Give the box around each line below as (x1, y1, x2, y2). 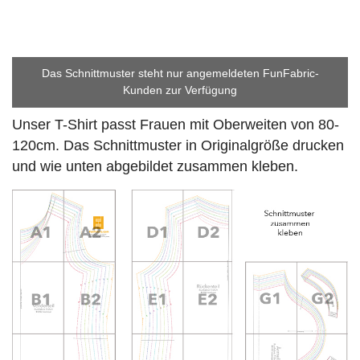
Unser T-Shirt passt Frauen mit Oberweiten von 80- (12, 116, 339, 133)
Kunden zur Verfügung (123, 84, 237, 97)
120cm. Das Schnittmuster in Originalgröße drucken (12, 137, 344, 153)
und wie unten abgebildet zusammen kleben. (12, 157, 298, 174)
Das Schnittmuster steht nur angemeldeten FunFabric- (41, 67, 319, 80)
